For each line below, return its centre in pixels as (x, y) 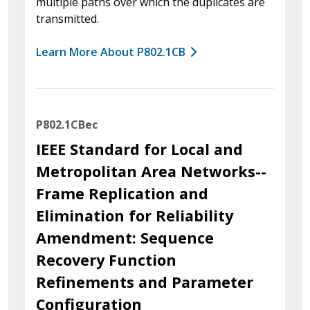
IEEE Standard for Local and (139, 149)
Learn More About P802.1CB (111, 52)
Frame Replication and (122, 193)
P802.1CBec (67, 124)
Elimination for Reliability (135, 215)
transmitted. (67, 18)
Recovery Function (106, 259)
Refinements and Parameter (145, 282)
